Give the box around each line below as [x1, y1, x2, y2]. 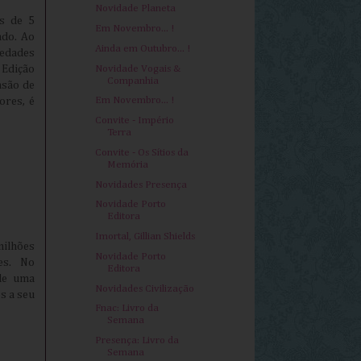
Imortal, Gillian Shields [95, 231, 196, 243]
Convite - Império [95, 115, 175, 127]
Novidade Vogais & [95, 63, 181, 74]
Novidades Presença [95, 179, 188, 190]
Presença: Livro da [95, 335, 180, 346]
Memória [107, 159, 149, 170]
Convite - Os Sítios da [95, 147, 189, 158]
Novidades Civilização [95, 283, 195, 294]
